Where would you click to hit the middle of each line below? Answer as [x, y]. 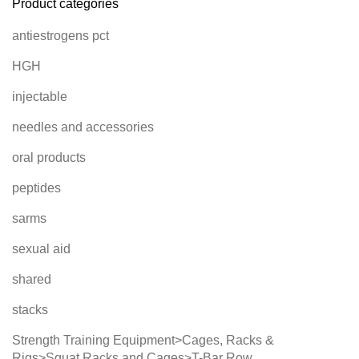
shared [32, 280]
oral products [49, 158]
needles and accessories [83, 127]
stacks [30, 310]
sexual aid [41, 249]
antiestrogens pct [61, 36]
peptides [36, 188]
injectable [40, 97]
